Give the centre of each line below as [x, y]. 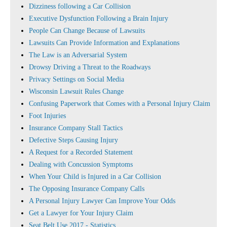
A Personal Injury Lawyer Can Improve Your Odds [102, 201]
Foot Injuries [47, 116]
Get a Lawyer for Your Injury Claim [81, 213]
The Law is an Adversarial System [78, 55]
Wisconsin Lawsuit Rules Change [76, 91]
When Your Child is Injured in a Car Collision [95, 177]
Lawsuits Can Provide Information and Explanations [104, 43]
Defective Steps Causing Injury [73, 140]
